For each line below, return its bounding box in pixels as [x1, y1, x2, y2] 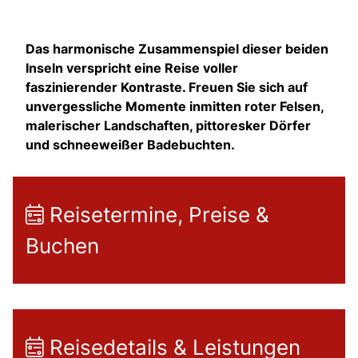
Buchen [26, 233, 99, 258]
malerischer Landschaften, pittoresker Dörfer [26, 117, 311, 133]
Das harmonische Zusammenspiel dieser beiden [26, 40, 328, 57]
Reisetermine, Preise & [44, 201, 269, 227]
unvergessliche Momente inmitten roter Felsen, [26, 97, 324, 114]
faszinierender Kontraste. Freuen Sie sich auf [26, 78, 308, 95]
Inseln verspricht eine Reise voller [26, 59, 238, 76]
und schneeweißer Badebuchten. [26, 136, 235, 153]
